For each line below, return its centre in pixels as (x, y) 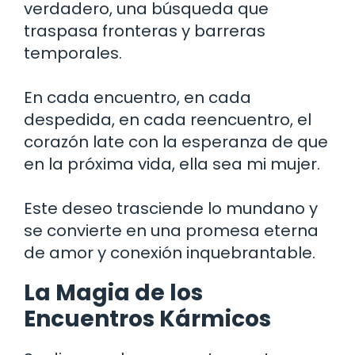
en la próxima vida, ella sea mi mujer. (172, 164)
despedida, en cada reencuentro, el (168, 119)
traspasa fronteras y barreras (145, 31)
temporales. (73, 53)
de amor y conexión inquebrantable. (170, 252)
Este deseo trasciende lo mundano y (171, 208)
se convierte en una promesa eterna (171, 230)
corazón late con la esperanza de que (176, 141)
